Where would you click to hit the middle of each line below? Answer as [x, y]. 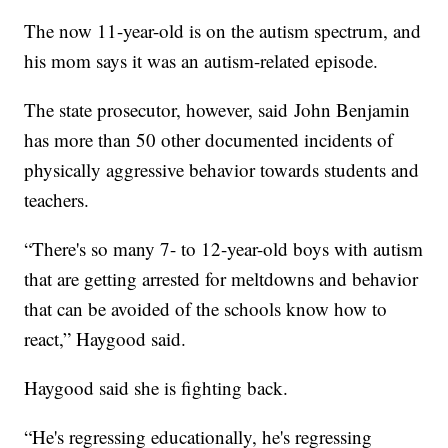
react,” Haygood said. [105, 339]
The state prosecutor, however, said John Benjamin [217, 110]
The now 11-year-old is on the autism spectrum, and [223, 31]
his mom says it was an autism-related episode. [201, 61]
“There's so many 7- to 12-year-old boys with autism [224, 249]
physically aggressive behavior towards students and [222, 170]
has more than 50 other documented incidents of [209, 140]
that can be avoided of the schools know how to [206, 309]
